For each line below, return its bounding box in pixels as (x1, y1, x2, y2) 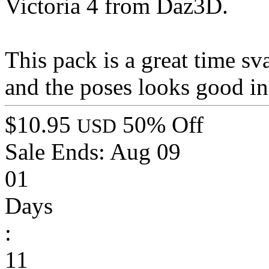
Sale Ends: (5, 139, 110, 165)
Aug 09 (110, 139, 181, 165)
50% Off (122, 112, 204, 138)
